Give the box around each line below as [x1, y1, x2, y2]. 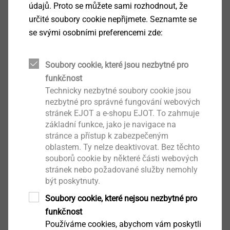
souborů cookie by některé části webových [45, 153, 198, 163]
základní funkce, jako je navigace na [45, 119, 176, 129]
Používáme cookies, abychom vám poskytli [45, 219, 201, 229]
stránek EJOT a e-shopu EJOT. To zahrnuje [45, 108, 199, 118]
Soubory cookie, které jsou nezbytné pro [45, 60, 188, 70]
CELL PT [99, 175, 131, 185]
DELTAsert [99, 73, 137, 84]
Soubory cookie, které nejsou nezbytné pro [45, 193, 197, 203]
